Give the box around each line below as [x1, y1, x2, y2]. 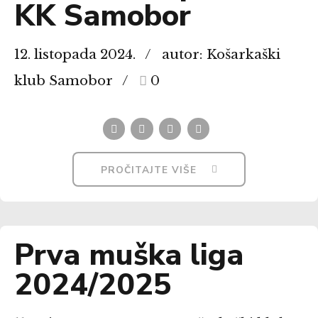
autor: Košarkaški [161, 45, 280, 62]
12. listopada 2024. [14, 45, 136, 62]
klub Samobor [14, 72, 113, 89]
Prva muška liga [14, 234, 243, 275]
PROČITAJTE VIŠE [101, 163, 197, 177]
